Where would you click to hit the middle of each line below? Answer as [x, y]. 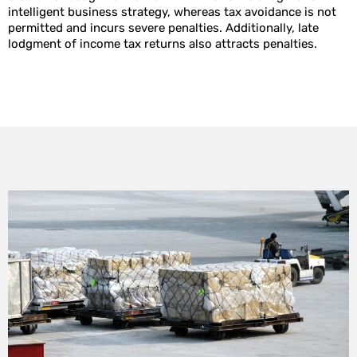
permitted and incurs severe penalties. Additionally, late [163, 28]
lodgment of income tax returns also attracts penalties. [163, 44]
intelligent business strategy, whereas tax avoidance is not [172, 12]
